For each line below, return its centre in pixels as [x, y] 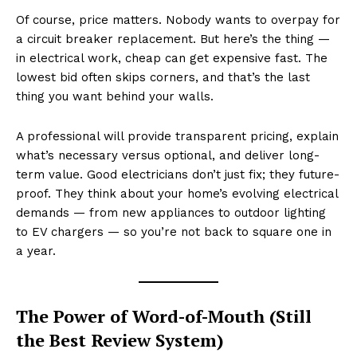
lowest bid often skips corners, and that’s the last [163, 77]
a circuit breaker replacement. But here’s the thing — [173, 39]
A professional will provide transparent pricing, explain [177, 136]
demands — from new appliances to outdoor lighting [171, 212]
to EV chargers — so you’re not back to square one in [174, 231]
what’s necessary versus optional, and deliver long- [168, 155]
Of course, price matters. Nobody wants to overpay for [178, 20]
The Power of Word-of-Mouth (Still [164, 316]
